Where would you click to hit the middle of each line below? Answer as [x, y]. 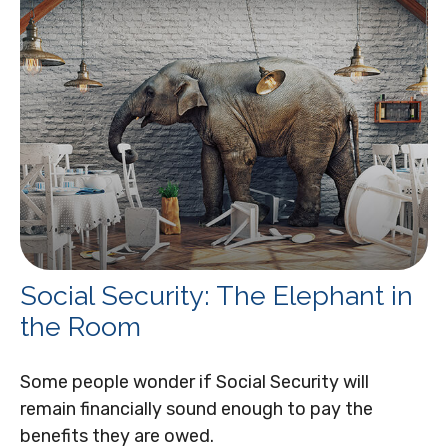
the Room [80, 326]
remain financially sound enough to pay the [196, 408]
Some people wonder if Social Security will [194, 381]
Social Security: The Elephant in [216, 295]
